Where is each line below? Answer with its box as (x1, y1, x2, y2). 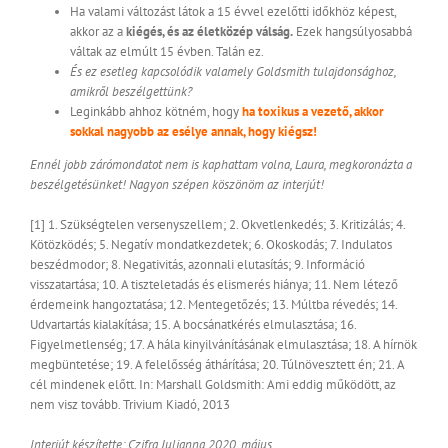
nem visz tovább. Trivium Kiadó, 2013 (30, 396, 230, 414)
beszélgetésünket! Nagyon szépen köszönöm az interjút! (30, 176, 324, 194)
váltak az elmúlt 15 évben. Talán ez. (70, 43, 264, 61)
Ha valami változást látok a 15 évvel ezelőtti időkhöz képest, (70, 3, 396, 21)
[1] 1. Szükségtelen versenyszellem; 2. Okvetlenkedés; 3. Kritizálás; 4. (30, 216, 405, 234)
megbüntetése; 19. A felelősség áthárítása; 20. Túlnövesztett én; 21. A (30, 356, 404, 374)
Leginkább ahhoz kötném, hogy (70, 103, 242, 121)
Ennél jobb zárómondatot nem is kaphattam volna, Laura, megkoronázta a (30, 156, 412, 174)
